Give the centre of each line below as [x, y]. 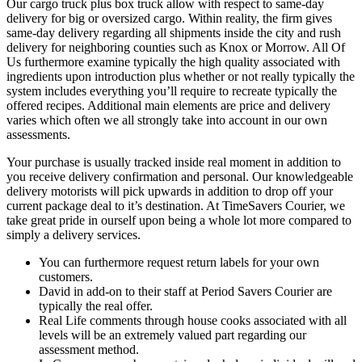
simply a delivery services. [74, 235]
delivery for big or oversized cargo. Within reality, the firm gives [169, 19]
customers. [66, 277]
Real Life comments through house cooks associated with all [193, 321]
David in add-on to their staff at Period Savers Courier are [185, 292]
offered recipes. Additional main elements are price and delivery [168, 106]
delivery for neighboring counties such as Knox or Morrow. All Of [176, 48]
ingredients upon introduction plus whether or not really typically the [181, 77]
